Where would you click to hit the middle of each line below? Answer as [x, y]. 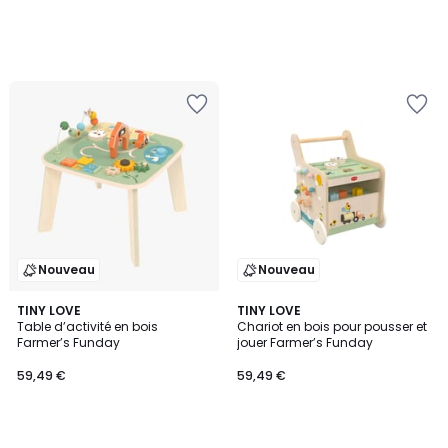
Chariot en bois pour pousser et [332, 326]
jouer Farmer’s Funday [305, 342]
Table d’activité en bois [87, 326]
